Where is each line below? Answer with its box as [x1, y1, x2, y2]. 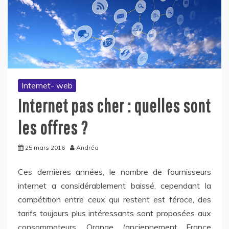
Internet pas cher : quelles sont [18, 95, 211, 116]
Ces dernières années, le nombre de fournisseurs [18, 166, 211, 177]
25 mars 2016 [25, 143, 65, 151]
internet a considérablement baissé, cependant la [18, 180, 211, 191]
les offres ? [18, 117, 88, 138]
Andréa [76, 143, 99, 151]
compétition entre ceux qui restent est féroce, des [18, 194, 211, 204]
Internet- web [21, 80, 73, 90]
